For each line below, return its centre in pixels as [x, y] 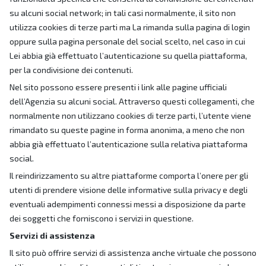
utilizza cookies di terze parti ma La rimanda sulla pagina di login [130, 27]
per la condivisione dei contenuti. [71, 70]
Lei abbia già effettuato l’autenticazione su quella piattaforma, [128, 56]
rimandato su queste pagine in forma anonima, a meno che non [127, 130]
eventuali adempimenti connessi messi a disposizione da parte [128, 204]
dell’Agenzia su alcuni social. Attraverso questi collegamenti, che [132, 101]
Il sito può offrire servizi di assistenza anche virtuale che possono [133, 253]
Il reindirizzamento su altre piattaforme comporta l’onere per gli [129, 175]
